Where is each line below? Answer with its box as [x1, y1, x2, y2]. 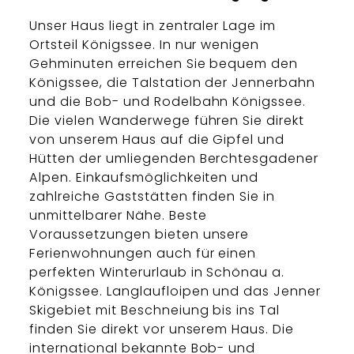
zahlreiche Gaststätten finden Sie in [29, 187, 276, 206]
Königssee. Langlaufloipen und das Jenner [29, 282, 321, 301]
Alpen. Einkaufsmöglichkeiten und [29, 168, 259, 187]
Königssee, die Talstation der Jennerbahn [29, 73, 315, 92]
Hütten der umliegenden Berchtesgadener [29, 149, 319, 168]
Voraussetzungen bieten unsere [29, 225, 250, 244]
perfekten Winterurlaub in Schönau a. [29, 263, 285, 282]
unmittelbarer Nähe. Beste [29, 206, 207, 225]
